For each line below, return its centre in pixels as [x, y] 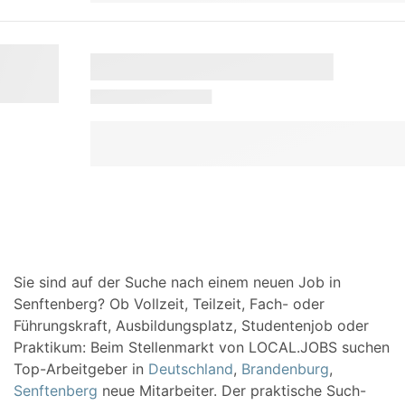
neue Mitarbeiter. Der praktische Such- [232, 391]
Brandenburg [285, 369]
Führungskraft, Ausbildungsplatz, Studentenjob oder [191, 325]
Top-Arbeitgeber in [81, 369]
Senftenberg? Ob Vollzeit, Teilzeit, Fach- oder [169, 304]
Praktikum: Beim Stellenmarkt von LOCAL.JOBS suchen [202, 347]
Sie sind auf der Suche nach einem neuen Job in [177, 282]
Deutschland [191, 369]
